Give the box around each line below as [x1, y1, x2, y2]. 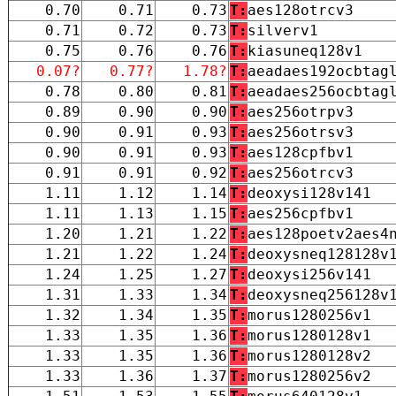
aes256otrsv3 [247, 123, 354, 141]
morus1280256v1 [247, 306, 371, 324]
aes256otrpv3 [247, 103, 354, 120]
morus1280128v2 [247, 346, 371, 364]
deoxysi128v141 [247, 184, 371, 202]
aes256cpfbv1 [247, 204, 354, 222]
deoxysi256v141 [247, 265, 371, 283]
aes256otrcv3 [247, 164, 354, 181]
